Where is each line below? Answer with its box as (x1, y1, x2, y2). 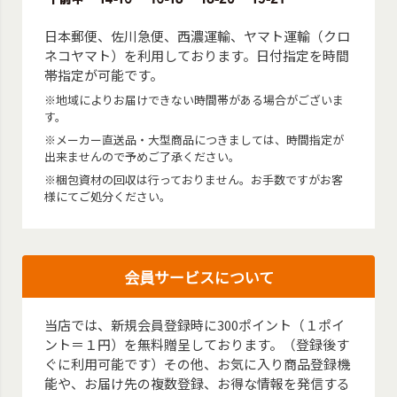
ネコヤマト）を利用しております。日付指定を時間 (44, 45, 350, 65)
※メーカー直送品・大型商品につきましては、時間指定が (44, 130, 345, 148)
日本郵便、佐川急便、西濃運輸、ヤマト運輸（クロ (44, 26, 351, 45)
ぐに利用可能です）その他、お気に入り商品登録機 (44, 354, 351, 373)
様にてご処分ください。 (44, 187, 172, 205)
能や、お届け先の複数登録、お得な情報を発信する (44, 373, 351, 393)
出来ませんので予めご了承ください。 (44, 147, 241, 165)
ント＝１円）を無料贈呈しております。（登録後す (44, 334, 350, 354)
